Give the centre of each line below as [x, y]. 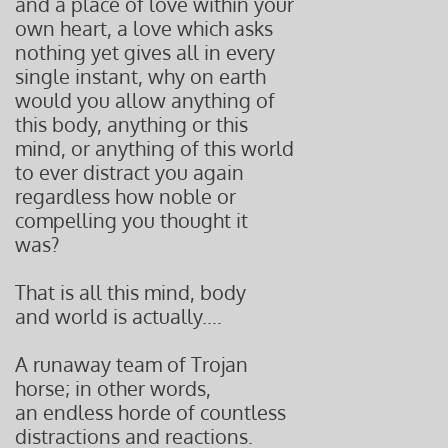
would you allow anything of [145, 100]
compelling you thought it [131, 220]
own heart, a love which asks [144, 28]
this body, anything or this [131, 124]
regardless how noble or [125, 196]
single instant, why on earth [140, 76]
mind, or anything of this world [154, 148]
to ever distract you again [129, 172]
